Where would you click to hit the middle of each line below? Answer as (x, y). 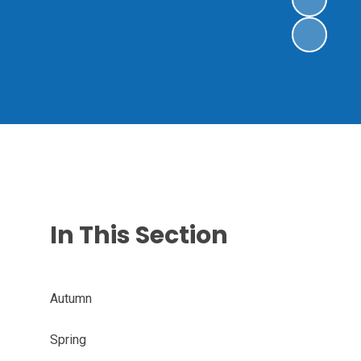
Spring (68, 339)
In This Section (139, 235)
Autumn (71, 298)
